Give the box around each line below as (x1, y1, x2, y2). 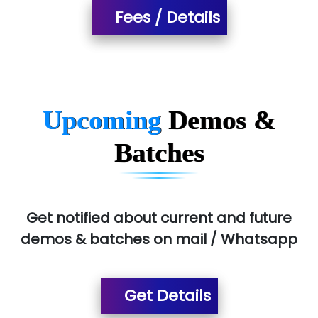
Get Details (119, 284, 211, 307)
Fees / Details (110, 6, 220, 28)
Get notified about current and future (26, 207, 292, 228)
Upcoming (42, 104, 168, 135)
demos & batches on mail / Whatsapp (21, 229, 297, 249)
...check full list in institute (53, 3, 256, 26)
